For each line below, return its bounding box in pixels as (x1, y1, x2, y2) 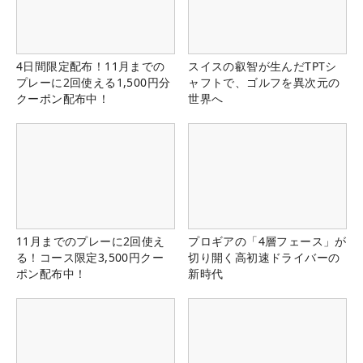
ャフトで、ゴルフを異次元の (188, 74, 340, 90)
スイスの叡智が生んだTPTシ (188, 58, 337, 74)
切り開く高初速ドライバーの (188, 249, 340, 265)
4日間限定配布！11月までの (16, 58, 165, 74)
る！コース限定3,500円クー (16, 249, 164, 265)
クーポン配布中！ (16, 90, 110, 106)
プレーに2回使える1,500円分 (16, 74, 171, 90)
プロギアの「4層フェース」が (188, 233, 347, 249)
